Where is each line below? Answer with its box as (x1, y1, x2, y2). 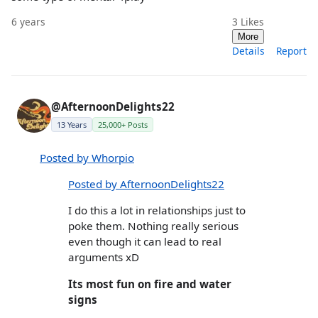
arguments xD (68, 250, 139, 265)
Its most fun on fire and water (68, 276, 231, 291)
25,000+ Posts (98, 119, 148, 130)
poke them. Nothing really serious (68, 219, 238, 234)
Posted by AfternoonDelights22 (68, 177, 224, 192)
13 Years (57, 119, 87, 130)
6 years (11, 14, 45, 28)
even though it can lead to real (68, 234, 221, 249)
